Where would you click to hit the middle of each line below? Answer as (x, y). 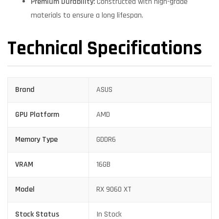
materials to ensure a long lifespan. (87, 16)
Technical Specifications (105, 49)
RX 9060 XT (114, 189)
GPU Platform (37, 114)
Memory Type (36, 139)
